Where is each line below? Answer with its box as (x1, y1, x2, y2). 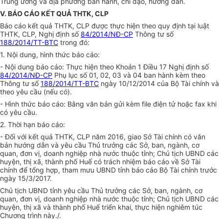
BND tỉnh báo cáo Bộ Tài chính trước (101, 166, 217, 175)
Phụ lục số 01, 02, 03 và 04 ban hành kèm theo (52, 71, 205, 80)
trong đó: (58, 38, 89, 47)
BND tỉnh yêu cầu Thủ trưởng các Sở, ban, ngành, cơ (33, 186, 202, 195)
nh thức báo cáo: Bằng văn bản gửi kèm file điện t (11, 100, 171, 109)
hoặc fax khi (177, 100, 217, 109)
